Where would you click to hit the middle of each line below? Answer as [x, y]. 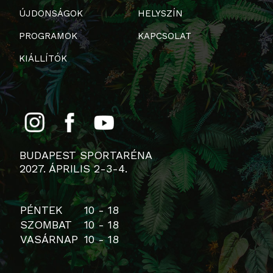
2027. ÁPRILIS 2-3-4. [74, 169]
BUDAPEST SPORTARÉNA [86, 155]
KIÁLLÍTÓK [43, 59]
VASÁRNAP [49, 239]
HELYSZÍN [161, 14]
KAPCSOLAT [165, 36]
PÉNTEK [42, 210]
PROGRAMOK [48, 36]
